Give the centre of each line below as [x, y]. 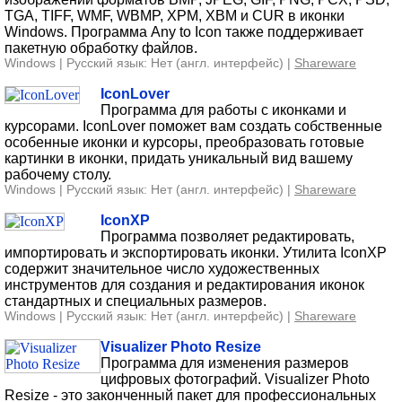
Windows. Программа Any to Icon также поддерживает [184, 31]
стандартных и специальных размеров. [135, 301]
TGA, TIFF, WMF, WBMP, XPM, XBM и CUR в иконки [175, 15]
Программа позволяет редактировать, [227, 236]
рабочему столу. [58, 174]
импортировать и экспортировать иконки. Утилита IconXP [196, 252]
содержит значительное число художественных [162, 268]
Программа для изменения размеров [225, 363]
